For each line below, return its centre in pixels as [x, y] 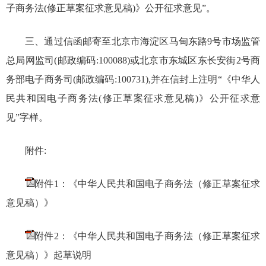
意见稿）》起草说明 [49, 255]
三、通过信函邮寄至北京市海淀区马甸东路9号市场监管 [142, 42]
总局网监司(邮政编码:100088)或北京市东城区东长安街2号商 [133, 61]
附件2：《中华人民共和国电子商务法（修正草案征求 [147, 236]
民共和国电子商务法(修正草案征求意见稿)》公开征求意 [133, 99]
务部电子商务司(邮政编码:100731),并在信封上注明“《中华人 [133, 80]
